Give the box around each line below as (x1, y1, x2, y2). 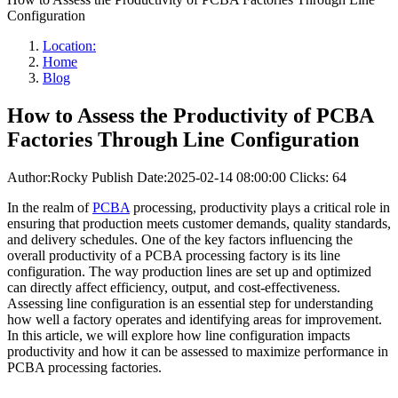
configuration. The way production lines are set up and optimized (7, 264, 371, 280)
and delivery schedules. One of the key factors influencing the (7, 232, 353, 248)
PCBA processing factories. (7, 360, 162, 376)
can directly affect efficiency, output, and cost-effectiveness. (7, 280, 340, 296)
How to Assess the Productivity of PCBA (7, 104, 373, 128)
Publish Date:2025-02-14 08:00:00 (92, 170, 286, 186)
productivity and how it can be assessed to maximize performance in (7, 344, 388, 360)
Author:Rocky (7, 170, 88, 186)
